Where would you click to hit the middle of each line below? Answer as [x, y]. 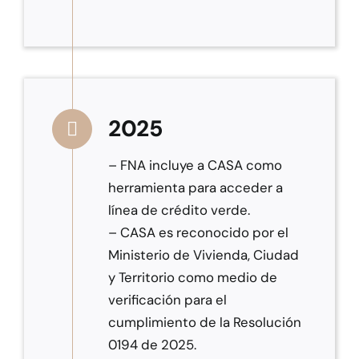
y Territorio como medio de [192, 278]
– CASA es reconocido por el [198, 233]
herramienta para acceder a [195, 188]
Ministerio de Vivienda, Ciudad [203, 255]
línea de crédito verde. [179, 210]
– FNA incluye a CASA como [195, 165]
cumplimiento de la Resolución [204, 323]
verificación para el [167, 300]
